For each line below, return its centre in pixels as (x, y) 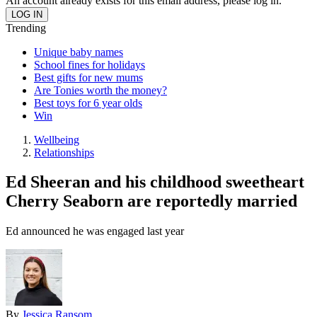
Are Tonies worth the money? (100, 90)
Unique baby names (79, 52)
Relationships (64, 152)
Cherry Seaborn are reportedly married (151, 201)
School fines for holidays (90, 64)
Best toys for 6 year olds (88, 103)
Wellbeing (57, 139)
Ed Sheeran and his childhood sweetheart (155, 182)
